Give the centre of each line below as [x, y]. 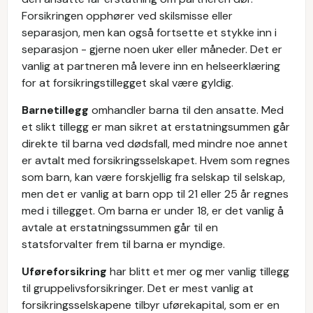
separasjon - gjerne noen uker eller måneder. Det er [152, 49]
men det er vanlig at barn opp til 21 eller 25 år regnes [155, 194]
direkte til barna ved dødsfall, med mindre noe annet [155, 144]
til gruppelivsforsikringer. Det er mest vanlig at [138, 288]
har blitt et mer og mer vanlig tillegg [199, 271]
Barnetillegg [57, 110]
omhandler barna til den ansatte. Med [188, 110]
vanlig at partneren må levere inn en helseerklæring [151, 66]
